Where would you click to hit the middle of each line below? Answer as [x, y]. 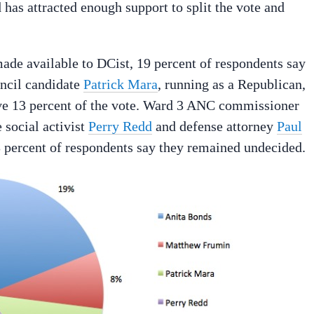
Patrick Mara [121, 84]
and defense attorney [214, 126]
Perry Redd [120, 126]
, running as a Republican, [232, 84]
